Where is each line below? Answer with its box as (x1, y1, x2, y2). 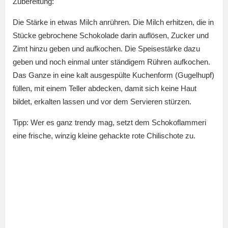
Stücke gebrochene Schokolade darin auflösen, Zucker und (13, 31, 209, 40)
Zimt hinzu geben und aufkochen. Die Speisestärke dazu (13, 44, 200, 53)
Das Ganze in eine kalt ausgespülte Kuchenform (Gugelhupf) (13, 71, 214, 80)
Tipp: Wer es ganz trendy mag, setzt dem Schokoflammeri (13, 118, 206, 127)
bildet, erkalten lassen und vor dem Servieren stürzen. (13, 97, 191, 106)
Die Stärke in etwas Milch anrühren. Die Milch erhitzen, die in (13, 18, 214, 27)
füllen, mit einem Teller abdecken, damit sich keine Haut (13, 84, 196, 93)
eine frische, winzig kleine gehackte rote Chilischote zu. (13, 131, 195, 140)
